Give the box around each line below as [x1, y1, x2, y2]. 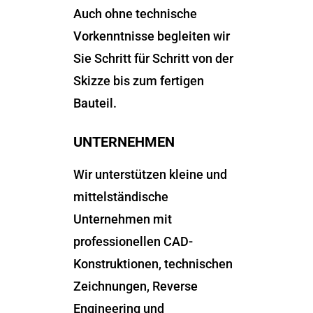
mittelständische [73, 189, 168, 204]
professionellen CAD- [73, 234, 193, 249]
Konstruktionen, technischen [73, 256, 233, 271]
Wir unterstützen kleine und [73, 167, 227, 182]
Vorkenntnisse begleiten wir [73, 29, 230, 43]
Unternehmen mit [73, 212, 172, 226]
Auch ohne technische [73, 6, 197, 21]
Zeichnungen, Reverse [73, 279, 198, 293]
